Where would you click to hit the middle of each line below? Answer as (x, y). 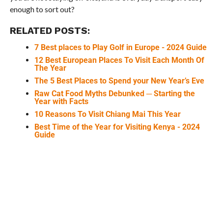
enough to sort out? (42, 9)
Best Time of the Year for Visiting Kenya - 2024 (117, 127)
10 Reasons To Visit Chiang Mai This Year (107, 114)
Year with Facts (61, 101)
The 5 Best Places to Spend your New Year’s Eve (119, 81)
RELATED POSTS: (50, 30)
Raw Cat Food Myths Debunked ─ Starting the (114, 93)
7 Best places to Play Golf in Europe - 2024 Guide (120, 47)
